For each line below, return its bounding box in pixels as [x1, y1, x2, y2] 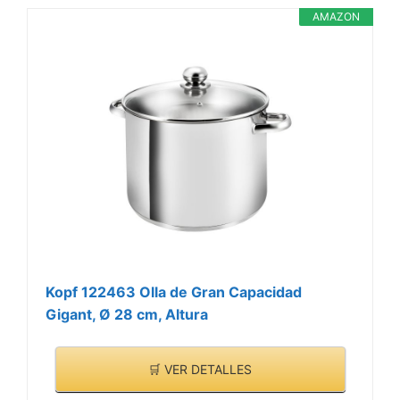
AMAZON [312, 10, 360, 24]
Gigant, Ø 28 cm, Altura [46, 305, 208, 324]
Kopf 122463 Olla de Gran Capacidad [46, 283, 302, 302]
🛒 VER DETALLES [148, 361, 252, 377]
